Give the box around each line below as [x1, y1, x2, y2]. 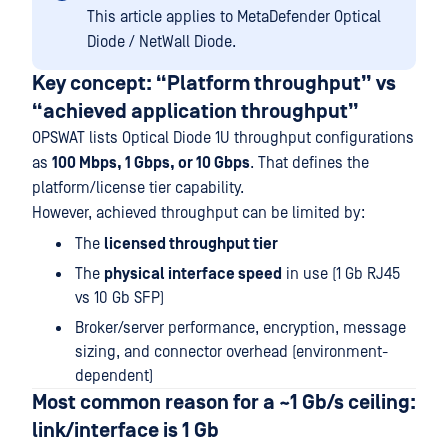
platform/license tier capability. [32, 179, 244, 197]
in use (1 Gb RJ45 [282, 265, 400, 283]
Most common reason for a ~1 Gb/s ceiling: [32, 391, 416, 415]
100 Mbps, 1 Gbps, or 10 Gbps [52, 154, 250, 172]
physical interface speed [104, 265, 282, 283]
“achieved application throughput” [32, 100, 359, 124]
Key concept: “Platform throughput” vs [32, 72, 396, 96]
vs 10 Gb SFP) [75, 289, 164, 307]
